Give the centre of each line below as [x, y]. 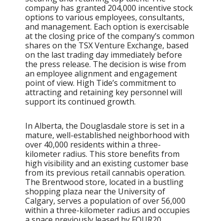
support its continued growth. [80, 101]
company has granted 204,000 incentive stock [109, 8]
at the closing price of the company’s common [110, 36]
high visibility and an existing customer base [107, 163]
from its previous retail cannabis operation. [105, 172]
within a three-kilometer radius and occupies [108, 210]
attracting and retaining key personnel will [104, 92]
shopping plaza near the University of [95, 191]
